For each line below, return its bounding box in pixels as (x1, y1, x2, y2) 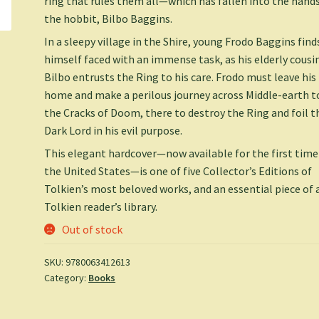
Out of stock (61, 222, 122, 237)
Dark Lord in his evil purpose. (44, 123, 183, 138)
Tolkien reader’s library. (44, 199, 158, 214)
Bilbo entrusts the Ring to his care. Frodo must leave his (44, 70, 317, 85)
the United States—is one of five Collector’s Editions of (44, 164, 313, 179)
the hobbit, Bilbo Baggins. (44, 11, 173, 26)
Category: (44, 271, 89, 285)
